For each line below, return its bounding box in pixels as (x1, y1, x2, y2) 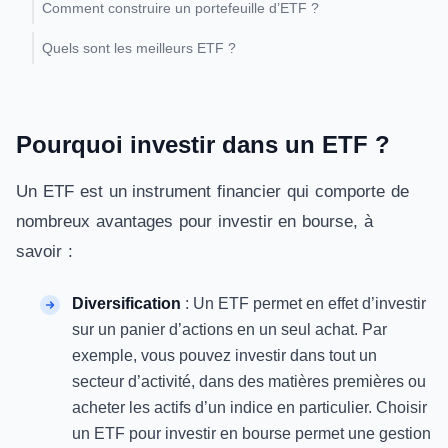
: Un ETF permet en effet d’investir (185, 295, 426, 312)
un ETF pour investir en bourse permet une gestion (72, 425, 431, 442)
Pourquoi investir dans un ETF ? (16, 131, 390, 158)
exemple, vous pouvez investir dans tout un (72, 347, 377, 364)
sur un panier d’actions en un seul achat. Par (72, 321, 387, 338)
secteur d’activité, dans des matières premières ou (72, 373, 426, 390)
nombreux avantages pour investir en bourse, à (16, 212, 374, 231)
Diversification (72, 295, 185, 312)
